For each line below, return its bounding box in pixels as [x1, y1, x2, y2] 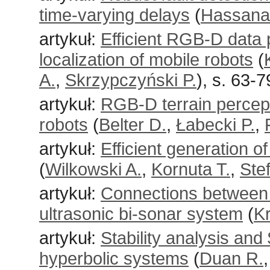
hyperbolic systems [39, 248, 189, 268]
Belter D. [99, 115, 166, 134]
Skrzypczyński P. [65, 70, 196, 90]
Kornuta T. [151, 159, 230, 179]
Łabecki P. [176, 115, 255, 134]
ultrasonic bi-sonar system [39, 204, 243, 224]
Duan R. [199, 248, 263, 268]
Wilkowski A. [45, 159, 142, 179]
